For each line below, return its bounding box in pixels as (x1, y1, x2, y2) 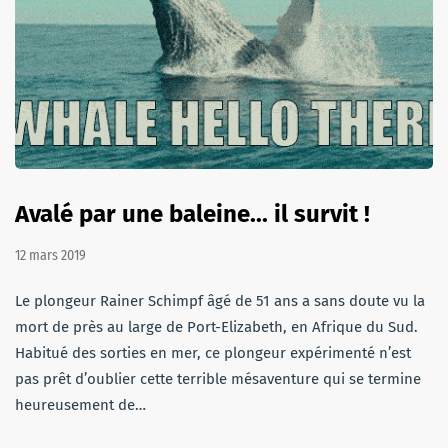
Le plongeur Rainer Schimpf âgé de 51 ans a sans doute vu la (15, 291, 425, 310)
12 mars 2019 (15, 246, 86, 264)
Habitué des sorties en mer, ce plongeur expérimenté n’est (15, 343, 411, 362)
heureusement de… (15, 395, 146, 414)
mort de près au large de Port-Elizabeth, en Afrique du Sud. (15, 317, 418, 336)
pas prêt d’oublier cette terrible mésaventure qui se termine (15, 369, 421, 388)
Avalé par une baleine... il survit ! (15, 199, 370, 228)
